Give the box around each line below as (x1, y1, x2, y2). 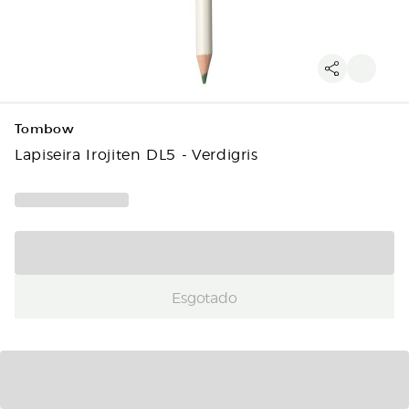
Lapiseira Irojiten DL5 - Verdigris (15, 143, 258, 163)
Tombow (15, 121, 75, 137)
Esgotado (172, 286, 237, 307)
